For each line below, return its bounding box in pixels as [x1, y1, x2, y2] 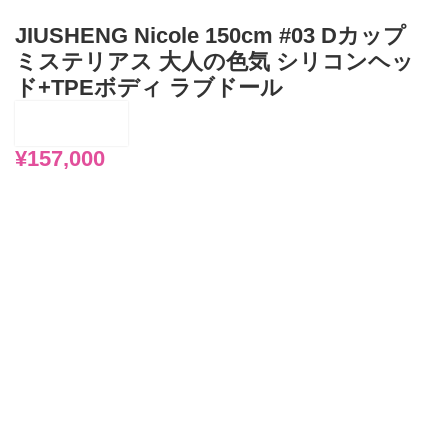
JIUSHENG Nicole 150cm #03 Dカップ [15, 23, 407, 48]
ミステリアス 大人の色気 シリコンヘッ [15, 49, 415, 74]
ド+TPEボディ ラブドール [15, 75, 284, 100]
